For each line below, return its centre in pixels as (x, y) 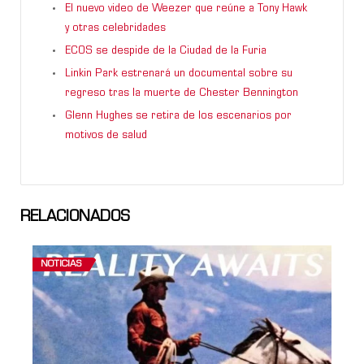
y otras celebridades (115, 28)
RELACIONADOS (75, 217)
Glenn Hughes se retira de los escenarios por (178, 116)
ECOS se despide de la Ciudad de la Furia (166, 51)
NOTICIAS (61, 264)
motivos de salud (106, 135)
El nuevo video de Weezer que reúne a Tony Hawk (186, 9)
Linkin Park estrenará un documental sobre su (179, 74)
